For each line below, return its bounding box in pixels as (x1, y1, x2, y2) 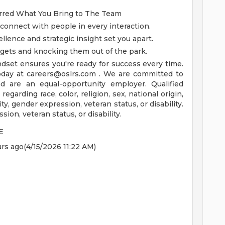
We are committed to (103, 69, 183, 78)
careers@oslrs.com (27, 69, 96, 78)
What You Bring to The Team (16, 9, 122, 18)
